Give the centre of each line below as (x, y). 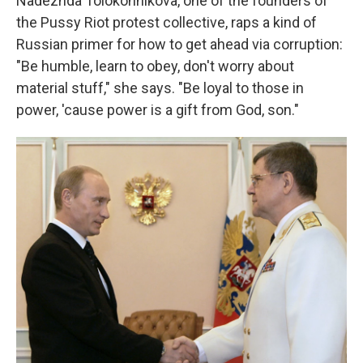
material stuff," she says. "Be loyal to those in (160, 88)
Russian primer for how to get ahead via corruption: (179, 44)
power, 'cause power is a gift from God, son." (158, 109)
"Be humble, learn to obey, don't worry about (155, 66)
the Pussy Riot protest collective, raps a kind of (167, 22)
